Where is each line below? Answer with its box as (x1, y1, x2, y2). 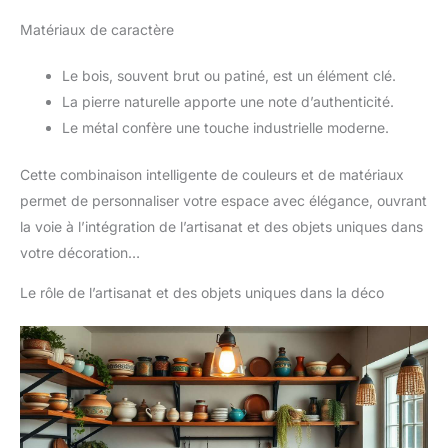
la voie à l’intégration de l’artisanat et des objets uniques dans (20, 217, 423, 235)
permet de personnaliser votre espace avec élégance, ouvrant (20, 191, 427, 209)
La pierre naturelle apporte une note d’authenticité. (62, 92, 394, 110)
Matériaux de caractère (20, 20, 174, 38)
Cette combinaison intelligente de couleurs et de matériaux (20, 165, 404, 183)
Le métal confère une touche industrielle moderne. (62, 118, 389, 136)
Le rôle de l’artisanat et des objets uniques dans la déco (20, 283, 384, 301)
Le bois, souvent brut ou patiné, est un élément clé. (62, 66, 396, 84)
